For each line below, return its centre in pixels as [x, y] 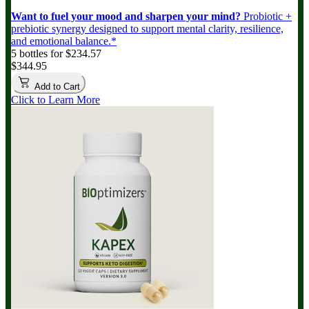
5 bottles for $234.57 [56, 54]
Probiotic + [266, 17]
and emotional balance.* [64, 41]
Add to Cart [56, 87]
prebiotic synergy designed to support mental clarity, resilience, [147, 29]
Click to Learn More [56, 100]
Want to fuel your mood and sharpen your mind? [126, 17]
